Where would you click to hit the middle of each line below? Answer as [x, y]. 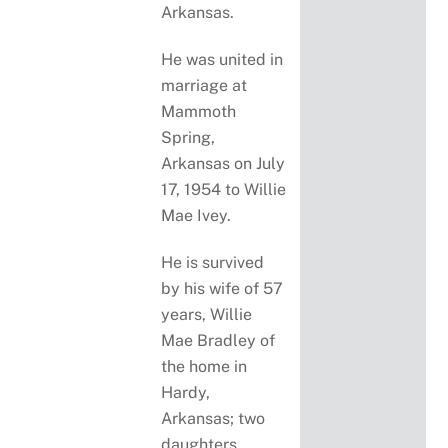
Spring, [188, 138]
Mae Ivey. [196, 216]
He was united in [222, 60]
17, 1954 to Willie [224, 190]
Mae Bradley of [218, 341]
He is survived [213, 263]
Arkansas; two [213, 419]
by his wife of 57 [222, 289]
